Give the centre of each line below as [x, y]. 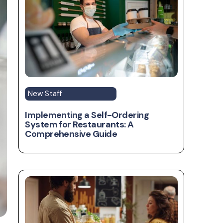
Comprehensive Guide [71, 134]
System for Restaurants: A [79, 124]
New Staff [45, 93]
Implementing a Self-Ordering [87, 115]
